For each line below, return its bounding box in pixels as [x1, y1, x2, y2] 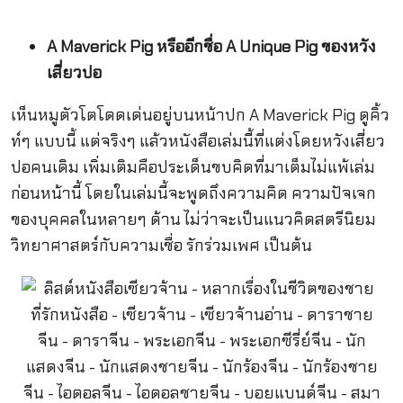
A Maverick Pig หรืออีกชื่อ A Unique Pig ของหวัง [46, 36, 376, 58]
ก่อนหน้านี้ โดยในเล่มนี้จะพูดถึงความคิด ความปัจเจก [10, 183, 376, 205]
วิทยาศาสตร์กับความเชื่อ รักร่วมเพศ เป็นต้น [10, 235, 312, 257]
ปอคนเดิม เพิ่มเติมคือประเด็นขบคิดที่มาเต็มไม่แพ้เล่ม [10, 157, 375, 179]
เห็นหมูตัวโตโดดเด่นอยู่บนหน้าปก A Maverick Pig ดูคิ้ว [10, 104, 390, 127]
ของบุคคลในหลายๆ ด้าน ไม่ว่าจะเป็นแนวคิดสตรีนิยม [10, 209, 376, 231]
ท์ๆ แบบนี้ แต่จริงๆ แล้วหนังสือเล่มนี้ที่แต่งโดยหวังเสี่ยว [10, 130, 385, 153]
